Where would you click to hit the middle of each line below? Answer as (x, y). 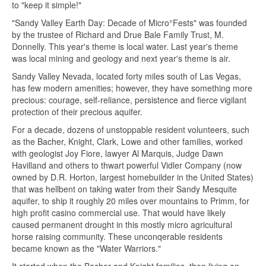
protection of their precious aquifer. (77, 112)
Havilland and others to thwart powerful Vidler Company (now (127, 165)
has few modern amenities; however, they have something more (132, 88)
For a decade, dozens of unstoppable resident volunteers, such (131, 130)
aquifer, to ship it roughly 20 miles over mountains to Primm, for (131, 201)
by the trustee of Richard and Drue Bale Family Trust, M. (118, 35)
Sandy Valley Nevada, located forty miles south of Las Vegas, (126, 76)
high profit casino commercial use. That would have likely (119, 213)
